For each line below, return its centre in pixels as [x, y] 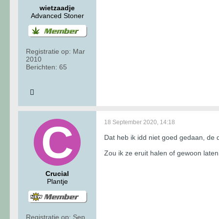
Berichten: [42, 67]
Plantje [57, 181]
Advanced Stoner [57, 15]
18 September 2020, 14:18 [140, 122]
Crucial [57, 173]
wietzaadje [57, 8]
